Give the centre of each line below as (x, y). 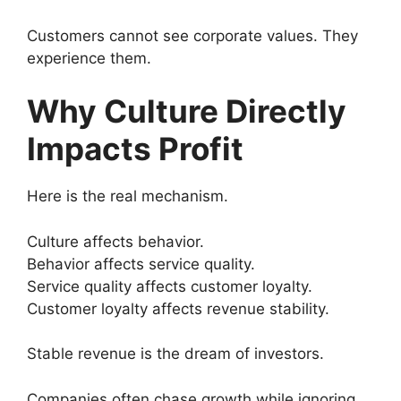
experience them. (89, 58)
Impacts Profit (135, 149)
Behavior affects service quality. (141, 264)
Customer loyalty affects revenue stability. (178, 308)
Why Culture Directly (187, 111)
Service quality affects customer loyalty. (170, 286)
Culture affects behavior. (115, 241)
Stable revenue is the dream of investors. (175, 354)
